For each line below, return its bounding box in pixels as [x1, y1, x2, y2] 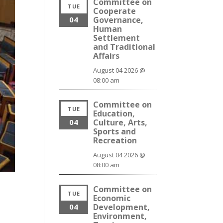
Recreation [93, 135, 137, 146]
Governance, [93, 14, 144, 25]
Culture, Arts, [93, 117, 148, 128]
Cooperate [93, 5, 136, 16]
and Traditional [93, 41, 156, 52]
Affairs [93, 50, 120, 61]
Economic [93, 193, 131, 204]
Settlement [93, 32, 140, 43]
